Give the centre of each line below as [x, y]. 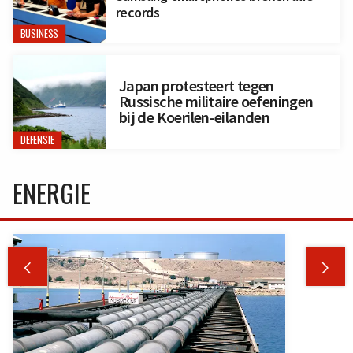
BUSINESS [39, 33]
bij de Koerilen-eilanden [194, 118]
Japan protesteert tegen [196, 86]
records [137, 12]
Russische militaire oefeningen [216, 102]
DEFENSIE [37, 139]
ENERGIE [52, 192]
